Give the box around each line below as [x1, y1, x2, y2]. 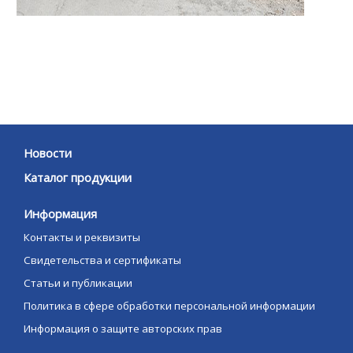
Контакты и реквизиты [24, 230, 140, 245]
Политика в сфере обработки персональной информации [24, 299, 315, 314]
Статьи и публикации [24, 276, 132, 291]
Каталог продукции [24, 169, 132, 186]
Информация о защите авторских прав [24, 321, 222, 336]
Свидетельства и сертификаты [24, 253, 181, 268]
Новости [24, 145, 72, 162]
